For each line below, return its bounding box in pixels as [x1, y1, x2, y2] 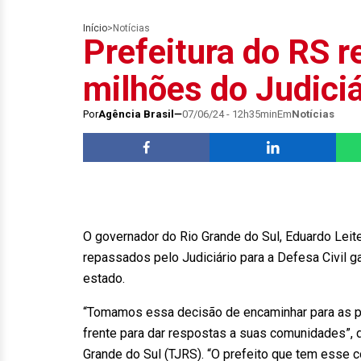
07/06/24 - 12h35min [182, 108, 277, 120]
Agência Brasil [98, 108, 174, 120]
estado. [83, 271, 128, 286]
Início [83, 23, 107, 34]
